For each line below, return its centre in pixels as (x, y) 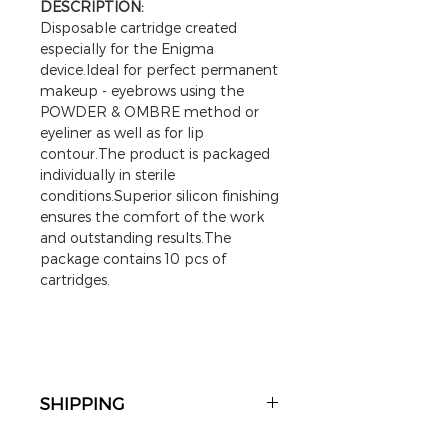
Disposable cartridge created (138, 27)
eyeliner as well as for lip (122, 132)
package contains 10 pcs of (133, 258)
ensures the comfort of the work (152, 216)
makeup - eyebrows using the (142, 90)
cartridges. (75, 279)
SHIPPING (82, 403)
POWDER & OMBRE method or (149, 111)
